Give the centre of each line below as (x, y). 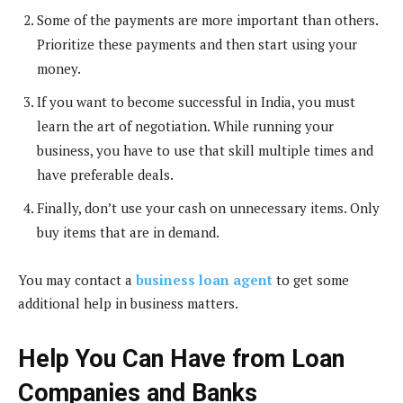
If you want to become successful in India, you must (196, 101)
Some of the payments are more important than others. (207, 19)
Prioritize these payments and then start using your (197, 44)
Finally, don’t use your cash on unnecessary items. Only (208, 207)
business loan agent (204, 279)
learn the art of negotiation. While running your (185, 125)
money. (59, 68)
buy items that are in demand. (128, 232)
